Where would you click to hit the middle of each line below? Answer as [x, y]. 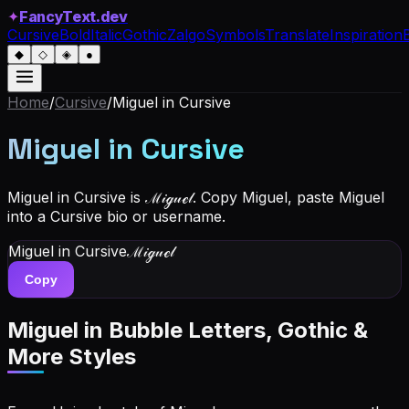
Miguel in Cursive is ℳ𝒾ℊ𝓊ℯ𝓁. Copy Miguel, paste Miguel [196, 197]
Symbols [235, 35]
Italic [106, 35]
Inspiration [366, 35]
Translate [297, 35]
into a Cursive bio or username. [116, 216]
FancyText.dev [73, 16]
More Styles [72, 356]
